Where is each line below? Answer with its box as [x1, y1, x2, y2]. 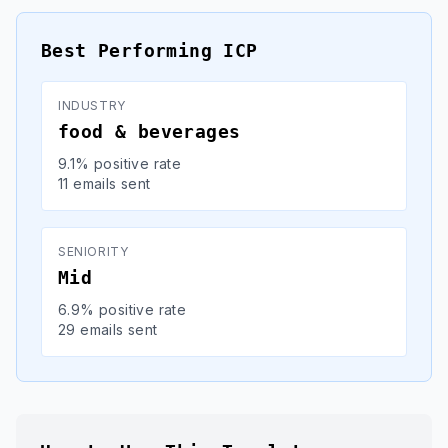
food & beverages [58, 121, 241, 142]
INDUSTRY [58, 98, 126, 113]
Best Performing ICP [41, 40, 258, 61]
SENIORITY [58, 244, 129, 259]
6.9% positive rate [58, 301, 187, 318]
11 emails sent [58, 175, 151, 192]
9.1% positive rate [58, 155, 182, 172]
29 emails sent [58, 321, 158, 338]
